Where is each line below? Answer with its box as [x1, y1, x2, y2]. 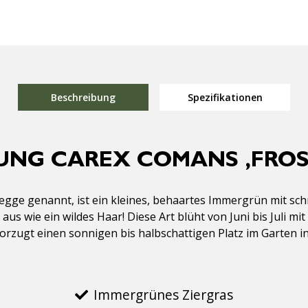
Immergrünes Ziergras [93, 285, 233, 304]
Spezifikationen [187, 91, 263, 104]
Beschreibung [51, 91, 115, 104]
